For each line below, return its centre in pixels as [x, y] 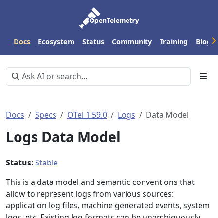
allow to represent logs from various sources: [90, 194]
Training [174, 41]
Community [132, 41]
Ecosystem [56, 41]
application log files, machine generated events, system [108, 205]
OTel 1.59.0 [87, 115]
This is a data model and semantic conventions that [100, 182]
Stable [46, 163]
